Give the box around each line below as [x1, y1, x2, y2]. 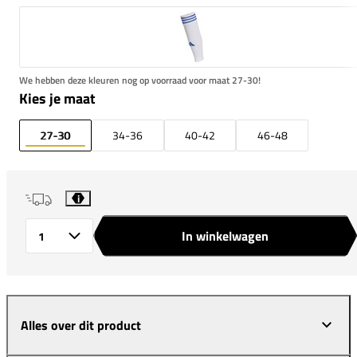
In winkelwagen [182, 226, 269, 245]
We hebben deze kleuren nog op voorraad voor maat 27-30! [19, 72, 261, 88]
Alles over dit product [21, 315, 141, 335]
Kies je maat [19, 87, 96, 109]
